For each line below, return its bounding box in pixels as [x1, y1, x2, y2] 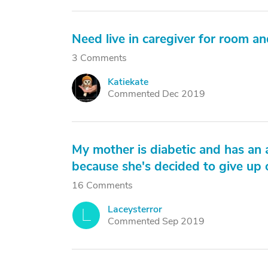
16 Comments [72, 179, 133, 192]
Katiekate [108, 75, 148, 89]
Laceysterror [108, 203, 162, 216]
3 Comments [72, 51, 127, 65]
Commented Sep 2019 [108, 215, 205, 228]
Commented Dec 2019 [108, 87, 205, 100]
